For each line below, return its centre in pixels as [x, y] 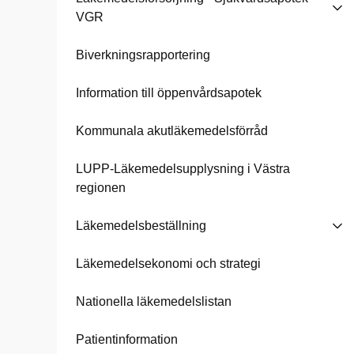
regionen [101, 188]
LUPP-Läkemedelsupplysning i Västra [183, 169]
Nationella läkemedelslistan [154, 301]
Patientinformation [127, 339]
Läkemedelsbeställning [141, 226]
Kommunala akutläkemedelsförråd [172, 131]
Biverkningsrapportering [143, 55]
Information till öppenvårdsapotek [169, 93]
